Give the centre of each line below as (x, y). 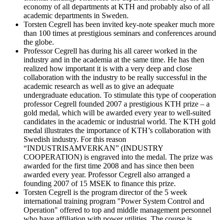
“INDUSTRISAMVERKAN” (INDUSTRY (93, 148)
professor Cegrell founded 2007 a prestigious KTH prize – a (117, 104)
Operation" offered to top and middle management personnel (117, 210)
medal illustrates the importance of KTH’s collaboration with (117, 130)
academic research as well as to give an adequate (99, 86)
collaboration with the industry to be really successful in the (115, 77)
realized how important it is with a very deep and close (108, 68)
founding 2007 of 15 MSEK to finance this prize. (100, 183)
